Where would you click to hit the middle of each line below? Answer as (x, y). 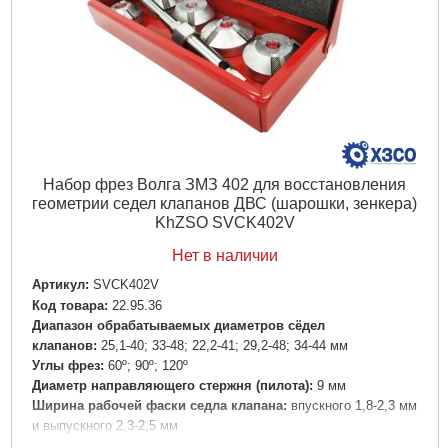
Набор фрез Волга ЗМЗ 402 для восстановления (224, 185)
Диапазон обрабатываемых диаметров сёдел (178, 325)
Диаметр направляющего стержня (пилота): (172, 385)
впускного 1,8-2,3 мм (353, 405)
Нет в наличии (224, 256)
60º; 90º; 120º (147, 365)
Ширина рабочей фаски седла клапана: (159, 405)
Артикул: (60, 285)
